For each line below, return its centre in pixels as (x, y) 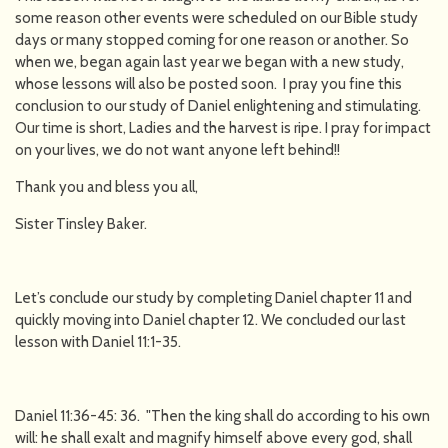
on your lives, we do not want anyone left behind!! (177, 149)
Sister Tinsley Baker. (81, 223)
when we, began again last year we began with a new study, (209, 61)
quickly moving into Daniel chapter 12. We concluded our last (210, 319)
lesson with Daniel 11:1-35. (98, 341)
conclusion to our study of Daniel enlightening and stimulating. (218, 105)
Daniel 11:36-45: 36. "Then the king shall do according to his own (222, 415)
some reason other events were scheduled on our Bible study (216, 17)
